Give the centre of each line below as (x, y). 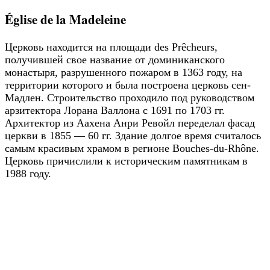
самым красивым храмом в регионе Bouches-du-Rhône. (132, 149)
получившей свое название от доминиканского (115, 60)
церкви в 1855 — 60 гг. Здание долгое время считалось (133, 136)
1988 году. (28, 174)
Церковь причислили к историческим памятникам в (126, 161)
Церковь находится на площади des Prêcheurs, (111, 47)
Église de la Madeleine (65, 19)
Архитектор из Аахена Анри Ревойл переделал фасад (130, 123)
